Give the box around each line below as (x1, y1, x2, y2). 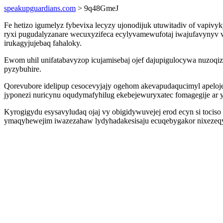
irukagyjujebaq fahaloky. (4, 39, 82, 47)
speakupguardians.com (4, 4, 76, 12)
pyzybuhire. (4, 65, 41, 73)
